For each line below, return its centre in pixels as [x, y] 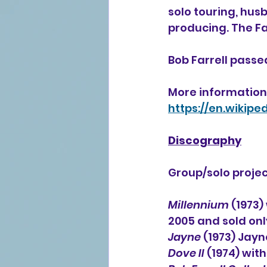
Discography [205, 140]
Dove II [186, 253]
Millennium [198, 205]
